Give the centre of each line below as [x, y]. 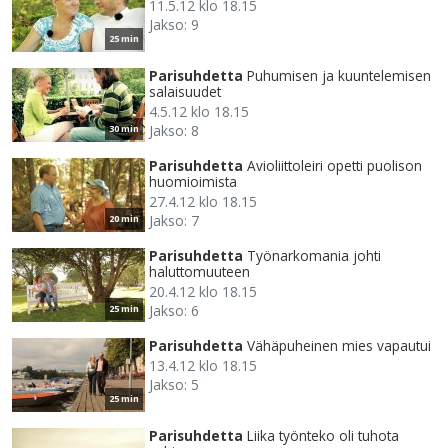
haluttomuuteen [199, 272]
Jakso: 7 [174, 221]
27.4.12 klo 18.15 [203, 202]
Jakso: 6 [174, 311]
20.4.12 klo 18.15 [203, 292]
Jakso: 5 [174, 385]
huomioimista [193, 182]
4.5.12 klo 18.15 [199, 112]
